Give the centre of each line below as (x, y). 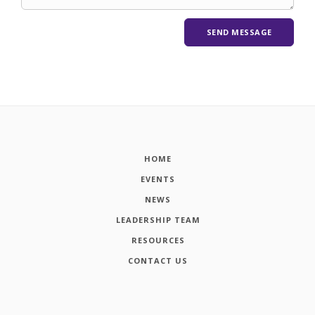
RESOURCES (158, 240)
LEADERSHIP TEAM (158, 220)
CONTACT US (158, 261)
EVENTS (158, 179)
